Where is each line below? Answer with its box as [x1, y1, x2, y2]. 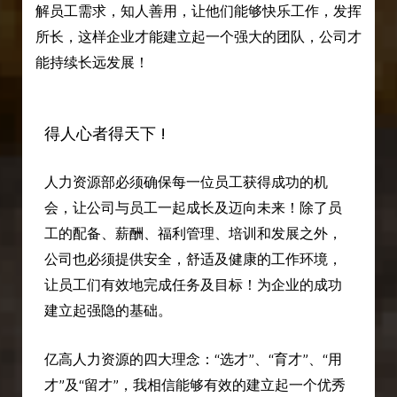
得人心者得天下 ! [43, 124, 166, 144]
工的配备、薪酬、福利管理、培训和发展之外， [43, 225, 342, 243]
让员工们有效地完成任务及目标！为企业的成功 [43, 276, 342, 294]
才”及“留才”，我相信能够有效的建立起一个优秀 [43, 376, 346, 393]
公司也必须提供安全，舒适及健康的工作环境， [43, 251, 342, 269]
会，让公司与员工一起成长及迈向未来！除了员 [43, 199, 342, 217]
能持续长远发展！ [35, 53, 149, 71]
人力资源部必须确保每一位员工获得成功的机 [43, 174, 328, 191]
